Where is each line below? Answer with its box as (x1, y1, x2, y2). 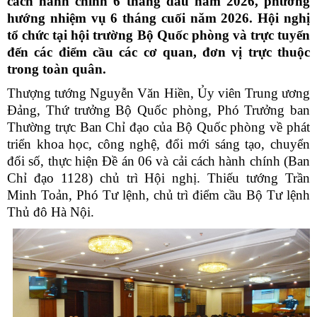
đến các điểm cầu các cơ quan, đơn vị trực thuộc (7, 44, 310, 59)
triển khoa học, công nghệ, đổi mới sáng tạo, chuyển (7, 136, 310, 151)
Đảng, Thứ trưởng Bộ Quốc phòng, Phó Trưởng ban (7, 102, 310, 117)
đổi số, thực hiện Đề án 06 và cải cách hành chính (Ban (7, 153, 310, 168)
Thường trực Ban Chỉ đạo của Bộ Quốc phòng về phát (7, 119, 310, 134)
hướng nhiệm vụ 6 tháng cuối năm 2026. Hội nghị (7, 10, 310, 25)
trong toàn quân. (7, 61, 110, 76)
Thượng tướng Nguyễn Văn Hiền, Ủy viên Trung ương (7, 85, 310, 100)
